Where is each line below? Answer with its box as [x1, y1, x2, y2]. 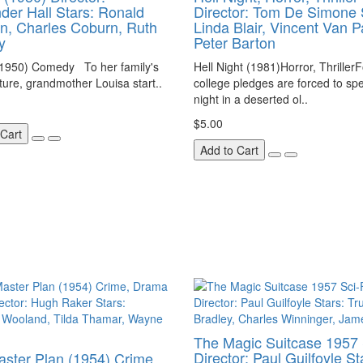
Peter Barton [194, 32, 275, 53]
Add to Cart [200, 142, 258, 158]
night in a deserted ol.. [194, 91, 308, 107]
